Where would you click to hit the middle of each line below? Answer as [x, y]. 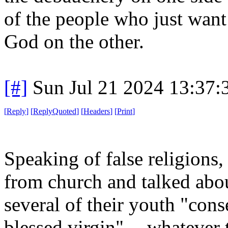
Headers [97, 111]
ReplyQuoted [55, 111]
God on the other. [74, 41]
